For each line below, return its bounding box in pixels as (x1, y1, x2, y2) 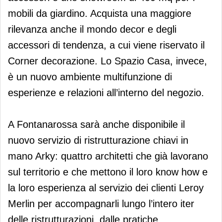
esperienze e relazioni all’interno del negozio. (8, 87, 204, 98)
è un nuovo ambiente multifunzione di (8, 71, 172, 82)
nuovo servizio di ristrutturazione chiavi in (8, 134, 188, 146)
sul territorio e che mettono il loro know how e (8, 166, 208, 177)
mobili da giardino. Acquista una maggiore (8, 7, 191, 19)
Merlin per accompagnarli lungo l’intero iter (8, 198, 194, 209)
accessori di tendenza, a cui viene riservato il (8, 39, 205, 51)
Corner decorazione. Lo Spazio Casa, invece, (8, 55, 207, 66)
